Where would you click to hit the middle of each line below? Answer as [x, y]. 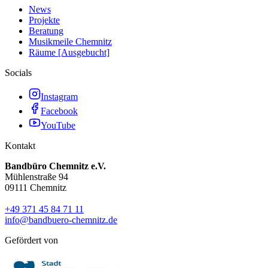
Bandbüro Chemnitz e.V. [55, 166]
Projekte [44, 20]
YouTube [58, 126]
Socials [18, 73]
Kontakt [20, 146]
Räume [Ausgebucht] [69, 53]
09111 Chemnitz [36, 188]
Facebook [59, 111]
